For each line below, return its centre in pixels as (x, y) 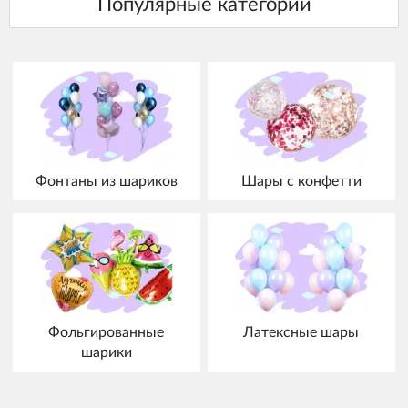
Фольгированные (107, 333)
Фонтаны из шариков (106, 181)
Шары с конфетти (301, 181)
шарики (106, 353)
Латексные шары (301, 333)
